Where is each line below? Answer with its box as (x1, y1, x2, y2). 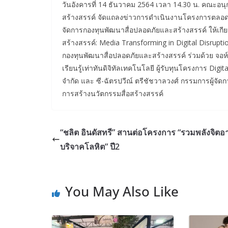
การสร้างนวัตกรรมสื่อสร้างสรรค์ (62, 89, 163, 98)
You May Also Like (65, 182, 179, 201)
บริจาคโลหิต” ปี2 (60, 141, 120, 152)
